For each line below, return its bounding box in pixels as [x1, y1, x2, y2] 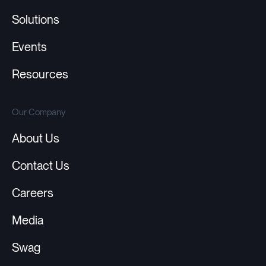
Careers [12, 186, 53, 201]
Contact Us [12, 159, 69, 173]
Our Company [12, 106, 65, 118]
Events [12, 40, 47, 55]
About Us [12, 131, 59, 146]
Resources [12, 67, 68, 82]
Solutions [12, 12, 59, 27]
